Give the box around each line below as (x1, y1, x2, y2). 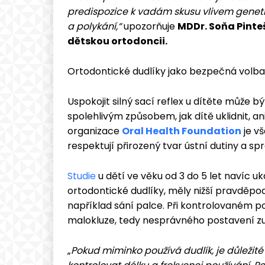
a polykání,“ (67, 19, 121, 33)
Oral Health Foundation (122, 124, 241, 138)
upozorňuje (121, 19, 177, 33)
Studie (67, 169, 96, 183)
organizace (67, 124, 122, 138)
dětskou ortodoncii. (67, 34, 167, 48)
